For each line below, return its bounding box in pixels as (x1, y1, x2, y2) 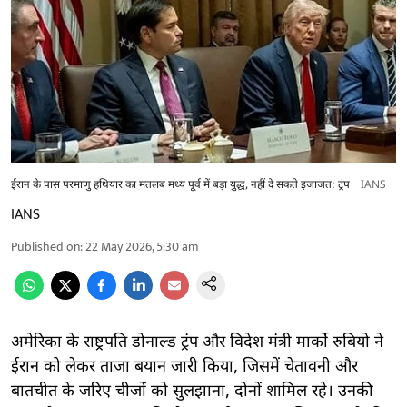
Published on (11, 235, 80, 257)
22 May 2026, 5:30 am (85, 235, 199, 257)
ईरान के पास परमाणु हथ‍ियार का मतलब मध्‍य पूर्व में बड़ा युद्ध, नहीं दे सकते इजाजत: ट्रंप (11, 177, 350, 193)
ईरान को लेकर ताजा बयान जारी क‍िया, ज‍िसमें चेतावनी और (11, 356, 358, 378)
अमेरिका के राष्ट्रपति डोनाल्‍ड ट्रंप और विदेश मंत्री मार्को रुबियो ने (11, 332, 383, 353)
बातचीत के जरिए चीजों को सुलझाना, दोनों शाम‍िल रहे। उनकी (11, 381, 373, 402)
